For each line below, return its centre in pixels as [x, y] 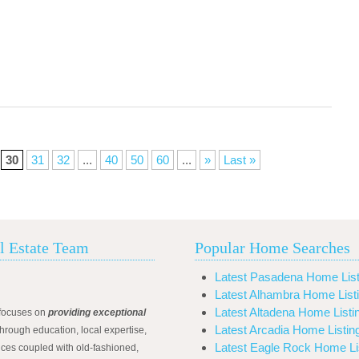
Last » [240, 160]
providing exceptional [97, 313]
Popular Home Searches [272, 248]
